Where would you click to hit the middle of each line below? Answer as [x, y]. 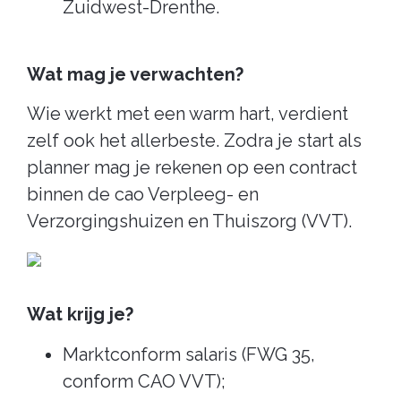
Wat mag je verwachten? [135, 74]
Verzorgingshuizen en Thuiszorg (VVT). [189, 221]
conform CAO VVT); [144, 381]
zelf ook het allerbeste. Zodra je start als [194, 140]
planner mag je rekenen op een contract [192, 167]
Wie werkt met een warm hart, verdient [188, 113]
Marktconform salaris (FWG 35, [189, 354]
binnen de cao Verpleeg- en [143, 194]
